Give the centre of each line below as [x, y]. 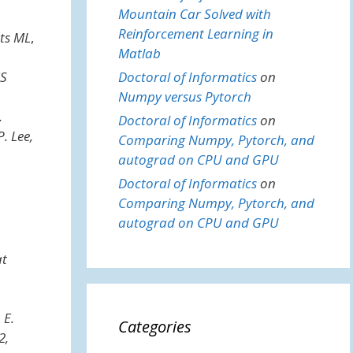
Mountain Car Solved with [194, 14]
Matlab [139, 53]
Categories [154, 327]
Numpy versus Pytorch [184, 97]
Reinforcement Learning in [195, 33]
